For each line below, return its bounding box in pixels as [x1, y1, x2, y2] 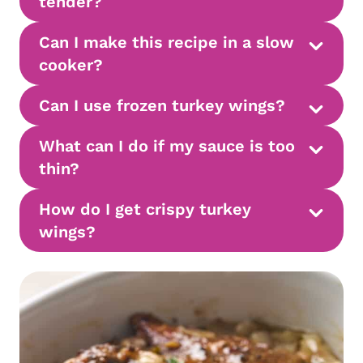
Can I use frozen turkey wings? [39, 95, 285, 115]
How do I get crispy [39, 199, 194, 219]
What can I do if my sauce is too [39, 135, 295, 156]
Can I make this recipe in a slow [39, 32, 294, 52]
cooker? [39, 54, 103, 75]
